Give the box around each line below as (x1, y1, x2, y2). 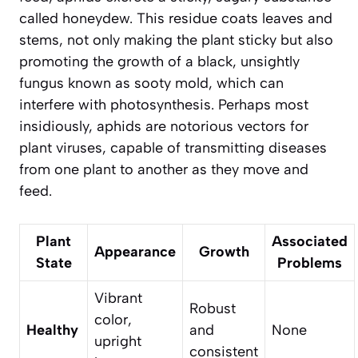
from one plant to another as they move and (19, 160, 308, 178)
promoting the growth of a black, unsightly (19, 52, 300, 70)
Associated (272, 232, 348, 250)
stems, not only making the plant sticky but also (19, 30, 333, 49)
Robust (189, 299, 236, 317)
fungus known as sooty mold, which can (19, 74, 284, 92)
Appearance (94, 242, 176, 261)
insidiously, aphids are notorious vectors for (19, 117, 308, 135)
